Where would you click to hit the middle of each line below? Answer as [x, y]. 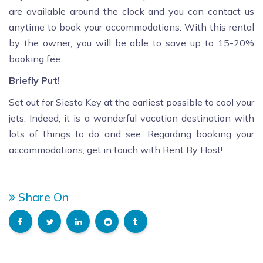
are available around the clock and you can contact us [131, 11]
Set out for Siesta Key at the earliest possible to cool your [131, 102]
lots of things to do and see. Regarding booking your [131, 134]
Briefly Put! [34, 81]
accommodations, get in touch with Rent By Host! [116, 150]
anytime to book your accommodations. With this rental [131, 27]
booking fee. [36, 59]
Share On [42, 197]
